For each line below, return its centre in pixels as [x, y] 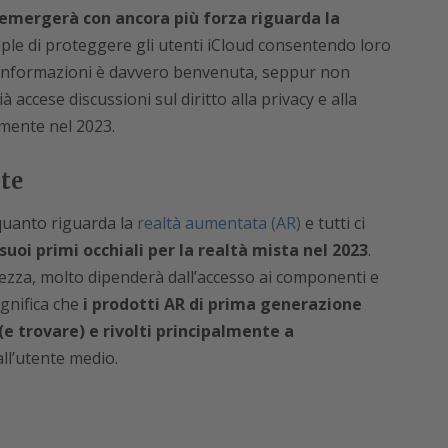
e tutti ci [332, 223]
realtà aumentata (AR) [218, 223]
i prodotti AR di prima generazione [220, 304]
